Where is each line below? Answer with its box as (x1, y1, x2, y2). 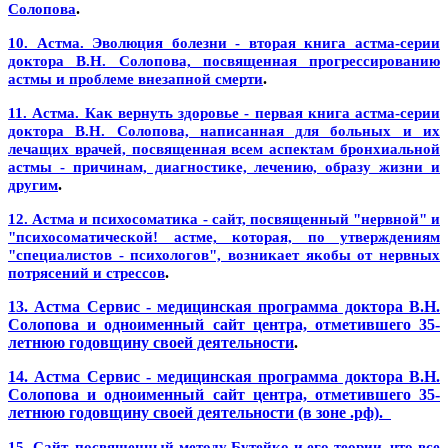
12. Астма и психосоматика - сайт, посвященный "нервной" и (8, 210, 440, 227)
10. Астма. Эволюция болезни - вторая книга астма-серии (8, 34, 440, 51)
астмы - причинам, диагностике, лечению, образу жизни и (8, 158, 440, 175)
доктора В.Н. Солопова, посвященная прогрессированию (8, 52, 440, 69)
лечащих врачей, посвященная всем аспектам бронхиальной (8, 140, 440, 157)
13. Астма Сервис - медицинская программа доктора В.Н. (8, 297, 440, 315)
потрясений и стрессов (8, 264, 165, 281)
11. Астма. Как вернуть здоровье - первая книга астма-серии (8, 104, 440, 121)
